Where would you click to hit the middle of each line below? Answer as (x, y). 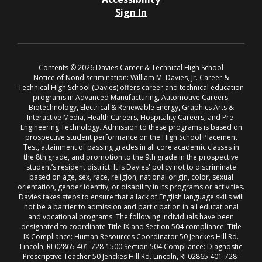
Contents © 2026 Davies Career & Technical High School (131, 68)
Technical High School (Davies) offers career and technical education (131, 87)
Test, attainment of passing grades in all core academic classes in (131, 147)
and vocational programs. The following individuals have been (131, 217)
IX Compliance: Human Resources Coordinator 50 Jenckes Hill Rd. (131, 237)
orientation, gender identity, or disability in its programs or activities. (131, 187)
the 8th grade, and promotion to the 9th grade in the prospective (131, 157)
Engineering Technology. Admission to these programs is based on (131, 127)
